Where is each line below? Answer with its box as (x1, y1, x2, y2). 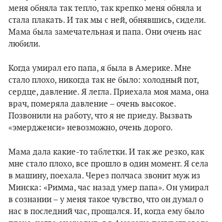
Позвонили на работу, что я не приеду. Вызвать (8, 111, 192, 121)
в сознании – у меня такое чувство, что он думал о (8, 195, 203, 205)
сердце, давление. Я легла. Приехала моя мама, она (8, 87, 209, 97)
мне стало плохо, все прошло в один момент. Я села (8, 159, 209, 169)
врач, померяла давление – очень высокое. (8, 99, 176, 109)
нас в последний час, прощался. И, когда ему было (8, 207, 204, 217)
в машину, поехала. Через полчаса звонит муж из (8, 171, 200, 181)
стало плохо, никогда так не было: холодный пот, (8, 75, 199, 85)
